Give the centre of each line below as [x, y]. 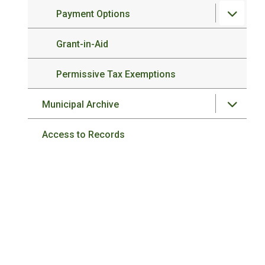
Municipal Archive [81, 104]
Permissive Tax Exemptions [116, 74]
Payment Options [93, 14]
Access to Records [84, 135]
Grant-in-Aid [83, 44]
